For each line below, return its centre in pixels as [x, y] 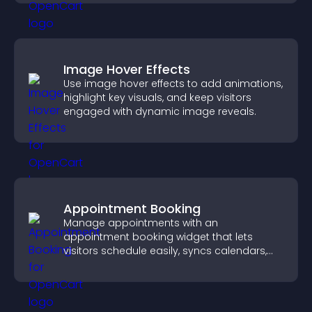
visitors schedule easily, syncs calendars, [165, 251]
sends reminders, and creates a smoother [169, 265]
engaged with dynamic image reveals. [160, 111]
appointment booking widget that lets [158, 237]
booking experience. [114, 279]
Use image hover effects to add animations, [173, 84]
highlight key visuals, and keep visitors [157, 97]
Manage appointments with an [141, 223]
